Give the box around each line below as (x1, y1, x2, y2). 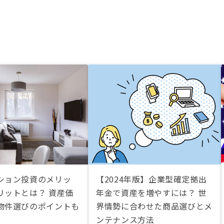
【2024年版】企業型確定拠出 (96, 173, 207, 185)
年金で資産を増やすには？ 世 (96, 186, 206, 198)
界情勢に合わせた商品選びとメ (96, 200, 212, 212)
